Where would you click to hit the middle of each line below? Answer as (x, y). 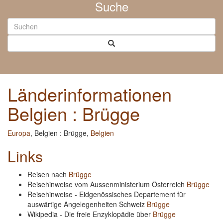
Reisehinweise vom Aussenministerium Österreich (107, 184)
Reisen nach (48, 174)
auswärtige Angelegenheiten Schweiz (87, 204)
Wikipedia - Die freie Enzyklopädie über (90, 214)
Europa (19, 133)
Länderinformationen (90, 94)
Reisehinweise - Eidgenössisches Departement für (107, 194)
